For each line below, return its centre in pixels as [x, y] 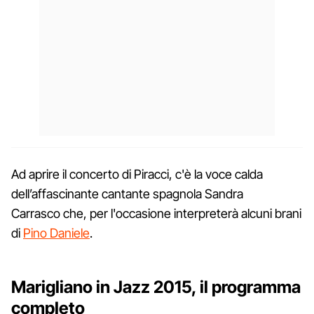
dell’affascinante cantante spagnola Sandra [127, 193]
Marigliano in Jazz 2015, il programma [156, 287]
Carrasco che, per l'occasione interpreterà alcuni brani [156, 213]
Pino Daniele [56, 233]
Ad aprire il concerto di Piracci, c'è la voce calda [137, 174]
